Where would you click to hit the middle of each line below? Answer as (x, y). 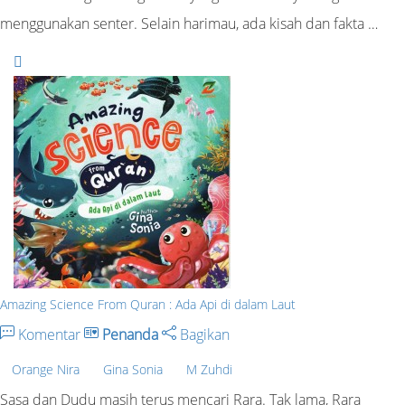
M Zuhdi (209, 369)
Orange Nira (46, 369)
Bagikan (203, 334)
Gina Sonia (133, 369)
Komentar (49, 334)
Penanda (130, 334)
